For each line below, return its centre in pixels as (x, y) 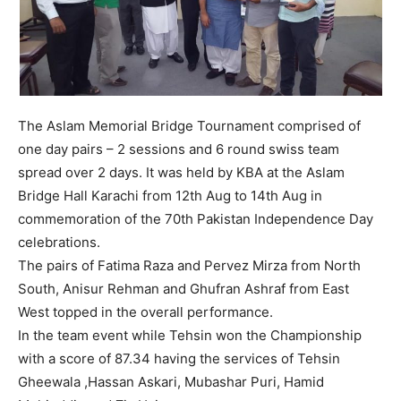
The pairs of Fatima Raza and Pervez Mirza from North (189, 265)
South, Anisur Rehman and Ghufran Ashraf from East (183, 288)
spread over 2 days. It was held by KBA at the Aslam (181, 172)
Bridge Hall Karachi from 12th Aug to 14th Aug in (170, 195)
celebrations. (59, 242)
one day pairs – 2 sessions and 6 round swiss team (179, 149)
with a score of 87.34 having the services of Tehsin (179, 358)
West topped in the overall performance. (145, 311)
